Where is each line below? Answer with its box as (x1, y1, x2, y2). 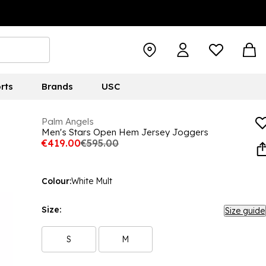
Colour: (42, 176, 71, 186)
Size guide (225, 205, 265, 216)
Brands (41, 81, 73, 92)
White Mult (71, 176, 112, 186)
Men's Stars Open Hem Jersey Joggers (42, 126, 208, 138)
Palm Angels (42, 116, 94, 127)
